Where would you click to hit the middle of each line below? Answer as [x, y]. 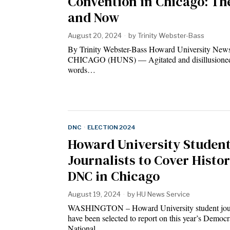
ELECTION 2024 [111, 128]
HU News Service [163, 194]
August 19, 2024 [94, 194]
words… [82, 69]
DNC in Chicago [114, 176]
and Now [93, 17]
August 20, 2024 [95, 35]
